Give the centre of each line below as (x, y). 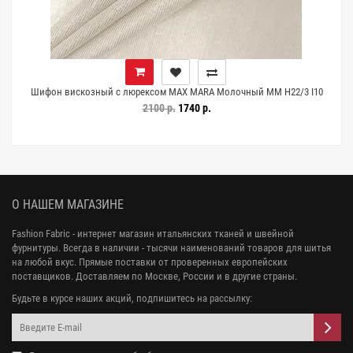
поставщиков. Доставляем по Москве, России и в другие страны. (154, 276)
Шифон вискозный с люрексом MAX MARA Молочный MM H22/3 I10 (176, 92)
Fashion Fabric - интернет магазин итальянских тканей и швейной (153, 234)
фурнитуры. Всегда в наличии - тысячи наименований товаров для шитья (171, 248)
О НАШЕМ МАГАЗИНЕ (68, 204)
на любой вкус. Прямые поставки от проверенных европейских (150, 262)
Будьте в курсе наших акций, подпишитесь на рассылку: (132, 298)
